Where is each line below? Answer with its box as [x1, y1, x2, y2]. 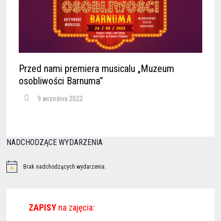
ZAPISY [28, 202, 56, 213]
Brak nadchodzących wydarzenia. [23, 163, 106, 170]
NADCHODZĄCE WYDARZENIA [6, 138, 103, 147]
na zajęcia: [56, 202, 95, 213]
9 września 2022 [37, 95, 83, 103]
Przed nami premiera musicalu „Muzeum [18, 63, 174, 75]
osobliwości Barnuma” [18, 75, 103, 87]
